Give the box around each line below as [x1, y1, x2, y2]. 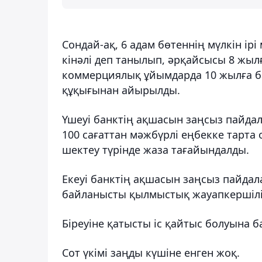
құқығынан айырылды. [62, 82, 180, 97]
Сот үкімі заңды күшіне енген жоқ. [62, 245, 240, 260]
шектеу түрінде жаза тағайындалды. [62, 142, 252, 157]
